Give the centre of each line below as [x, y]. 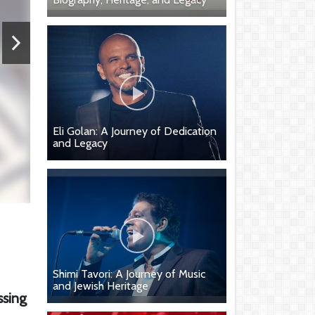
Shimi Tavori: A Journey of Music [129, 274]
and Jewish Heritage [101, 285]
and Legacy [80, 143]
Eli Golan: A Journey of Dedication [135, 131]
